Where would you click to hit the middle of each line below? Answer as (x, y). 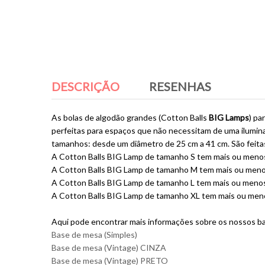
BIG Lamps (229, 117)
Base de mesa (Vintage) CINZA (109, 248)
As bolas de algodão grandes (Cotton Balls (130, 117)
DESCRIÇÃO (85, 86)
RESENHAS (180, 86)
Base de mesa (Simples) (94, 235)
